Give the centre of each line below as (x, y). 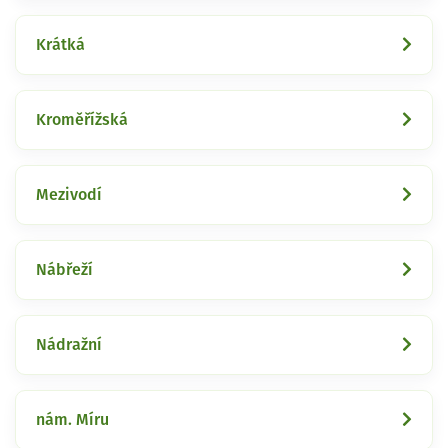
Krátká (60, 44)
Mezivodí (69, 194)
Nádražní (69, 344)
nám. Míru (72, 419)
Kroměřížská (82, 119)
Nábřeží (64, 269)
